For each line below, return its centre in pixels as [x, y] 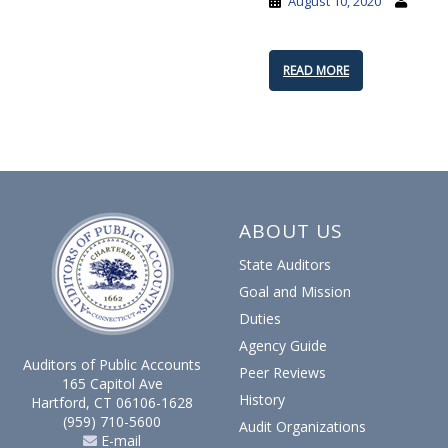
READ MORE [316, 70]
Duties [260, 318]
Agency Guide [283, 345]
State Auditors [285, 264]
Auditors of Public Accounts [112, 364]
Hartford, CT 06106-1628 [112, 402]
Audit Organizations [302, 426]
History [262, 399]
